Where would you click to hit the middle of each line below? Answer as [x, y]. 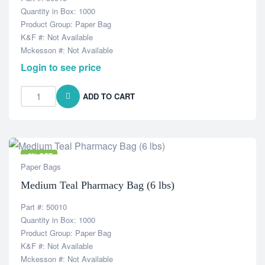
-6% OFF [39, 155]
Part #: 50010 [44, 207]
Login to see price [61, 67]
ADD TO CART [109, 96]
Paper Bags [41, 167]
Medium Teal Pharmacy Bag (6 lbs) [98, 185]
